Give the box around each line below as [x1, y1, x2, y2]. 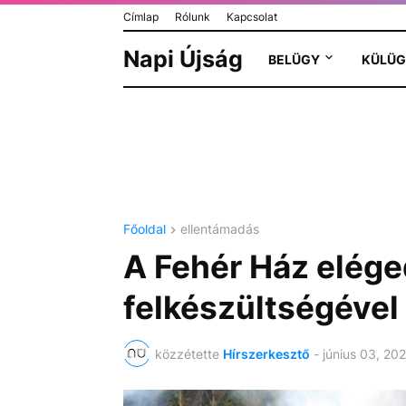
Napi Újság [122, 45, 243, 72]
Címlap [122, 10, 159, 24]
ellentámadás [179, 221, 259, 237]
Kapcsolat [226, 10, 277, 24]
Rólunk [174, 10, 210, 24]
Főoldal [122, 221, 166, 237]
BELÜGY [267, 51, 320, 67]
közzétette [154, 345, 219, 362]
